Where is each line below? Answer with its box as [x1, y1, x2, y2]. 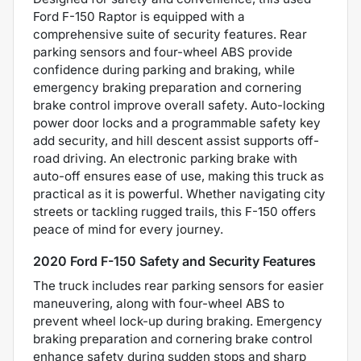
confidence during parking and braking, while [33, 62, 295, 78]
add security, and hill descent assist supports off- [33, 133, 319, 149]
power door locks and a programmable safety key [33, 115, 321, 131]
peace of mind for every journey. [33, 222, 223, 238]
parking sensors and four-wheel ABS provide [33, 44, 293, 60]
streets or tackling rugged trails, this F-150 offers [33, 204, 316, 220]
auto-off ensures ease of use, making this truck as [33, 168, 324, 185]
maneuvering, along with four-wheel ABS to [33, 296, 284, 312]
